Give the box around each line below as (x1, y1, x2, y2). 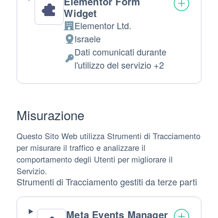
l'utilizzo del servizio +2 (74, 58, 164, 72)
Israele (74, 32, 101, 45)
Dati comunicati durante (74, 45, 167, 58)
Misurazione (17, 106, 84, 124)
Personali (63, 71, 100, 84)
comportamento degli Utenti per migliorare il (17, 153, 173, 165)
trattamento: (63, 64, 110, 77)
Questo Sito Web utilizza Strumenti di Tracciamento (17, 130, 200, 142)
